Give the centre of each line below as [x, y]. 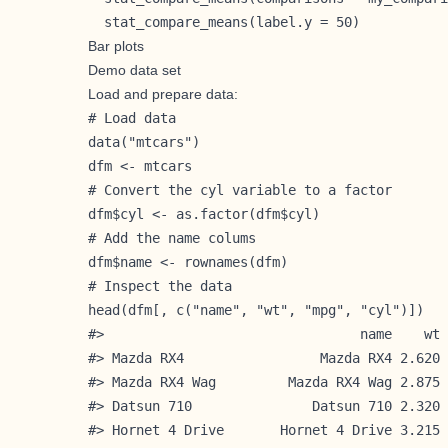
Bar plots [116, 45]
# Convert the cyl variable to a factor [240, 189]
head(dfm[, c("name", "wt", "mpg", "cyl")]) [256, 309]
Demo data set [134, 69]
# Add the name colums [172, 237]
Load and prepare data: [163, 93]
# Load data [132, 117]
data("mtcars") [144, 141]
